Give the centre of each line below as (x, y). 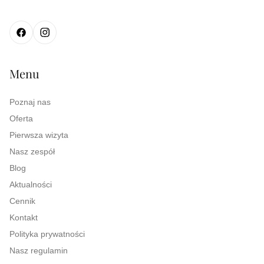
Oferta (21, 118)
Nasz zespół (32, 151)
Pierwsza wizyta (39, 135)
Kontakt (24, 217)
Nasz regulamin (39, 250)
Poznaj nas (30, 102)
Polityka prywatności (47, 234)
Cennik (22, 201)
